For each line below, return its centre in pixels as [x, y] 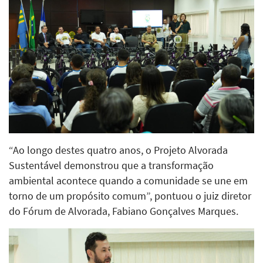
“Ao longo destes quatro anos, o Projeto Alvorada [118, 150]
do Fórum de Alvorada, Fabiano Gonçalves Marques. [124, 211]
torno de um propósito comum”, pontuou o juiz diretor [130, 196]
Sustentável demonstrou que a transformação [111, 165]
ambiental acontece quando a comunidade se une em [128, 181]
